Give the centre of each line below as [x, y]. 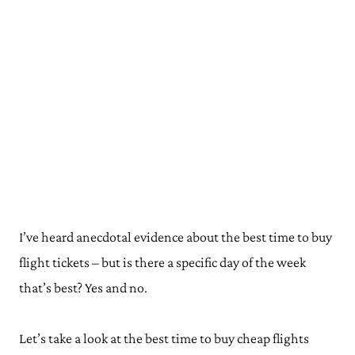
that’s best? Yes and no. [83, 288]
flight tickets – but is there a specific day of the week [162, 262]
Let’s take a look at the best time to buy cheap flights [164, 338]
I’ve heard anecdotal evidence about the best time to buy [176, 237]
